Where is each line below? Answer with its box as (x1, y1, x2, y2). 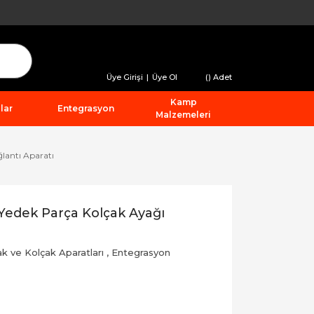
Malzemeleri (156, 109, 212, 120)
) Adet (208, 72, 232, 82)
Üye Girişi (107, 72, 143, 82)
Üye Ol (152, 72, 177, 82)
